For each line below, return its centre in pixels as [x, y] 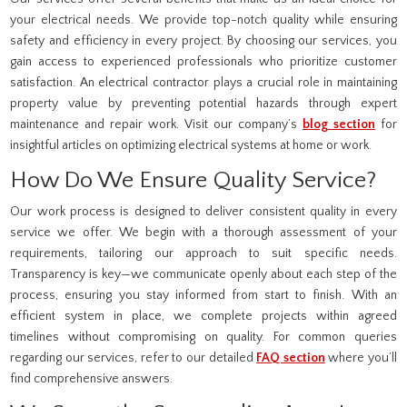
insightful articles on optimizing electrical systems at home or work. [191, 145]
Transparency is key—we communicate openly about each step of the [203, 274]
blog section [338, 124]
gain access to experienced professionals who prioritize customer [203, 61]
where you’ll [361, 357]
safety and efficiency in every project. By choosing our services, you [203, 40]
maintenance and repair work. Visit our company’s [156, 124]
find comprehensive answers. [92, 378]
